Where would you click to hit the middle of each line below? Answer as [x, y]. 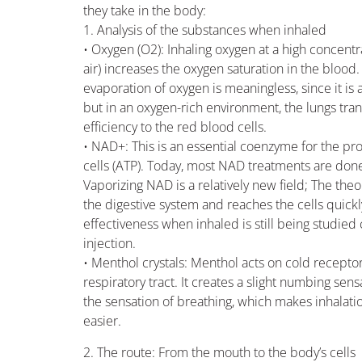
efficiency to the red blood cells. [175, 127]
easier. [103, 321]
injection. [110, 244]
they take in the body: [145, 11]
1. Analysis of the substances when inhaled [205, 30]
